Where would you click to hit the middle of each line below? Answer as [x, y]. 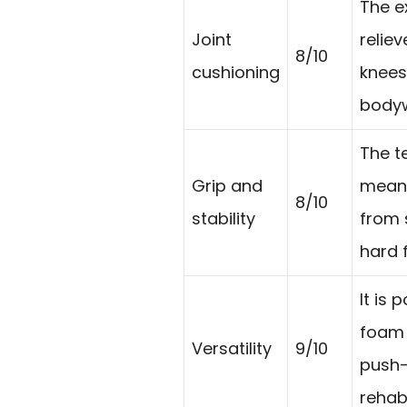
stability [223, 218]
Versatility [232, 348]
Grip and [227, 185]
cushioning [236, 72]
